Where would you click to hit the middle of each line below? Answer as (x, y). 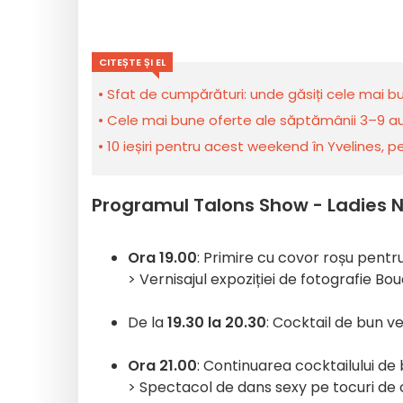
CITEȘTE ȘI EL (132, 62)
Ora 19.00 (162, 258)
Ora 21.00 (162, 366)
